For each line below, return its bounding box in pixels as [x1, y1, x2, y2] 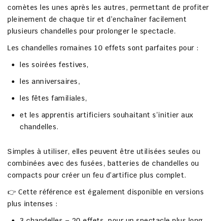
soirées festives [32, 60, 86, 70]
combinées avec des [7, 159, 80, 168]
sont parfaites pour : [125, 43, 199, 53]
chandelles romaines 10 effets [21, 43, 126, 53]
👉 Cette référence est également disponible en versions [7, 187, 204, 197]
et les [20, 110, 41, 120]
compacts [7, 171, 42, 180]
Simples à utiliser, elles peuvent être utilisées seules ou [7, 147, 200, 156]
